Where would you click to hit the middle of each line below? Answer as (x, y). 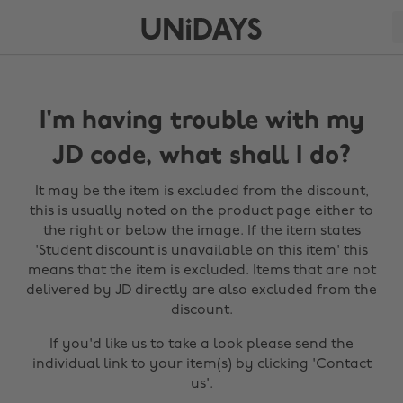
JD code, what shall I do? (201, 157)
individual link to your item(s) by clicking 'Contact (201, 364)
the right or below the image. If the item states (201, 231)
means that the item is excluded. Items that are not (201, 271)
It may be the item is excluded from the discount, (201, 192)
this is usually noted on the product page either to (201, 211)
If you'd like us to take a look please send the (201, 345)
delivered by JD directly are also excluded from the (201, 291)
